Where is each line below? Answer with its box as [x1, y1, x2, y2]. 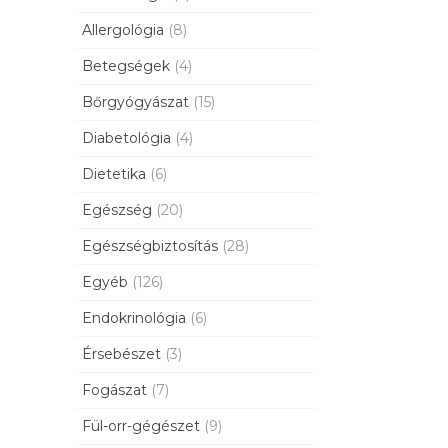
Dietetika [82, 165, 146, 184]
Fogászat [82, 381, 147, 400]
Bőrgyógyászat [82, 93, 189, 112]
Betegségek [82, 57, 170, 76]
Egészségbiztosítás [82, 237, 218, 256]
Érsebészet [82, 345, 161, 364]
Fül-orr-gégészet [82, 417, 200, 436]
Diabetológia [82, 129, 171, 148]
